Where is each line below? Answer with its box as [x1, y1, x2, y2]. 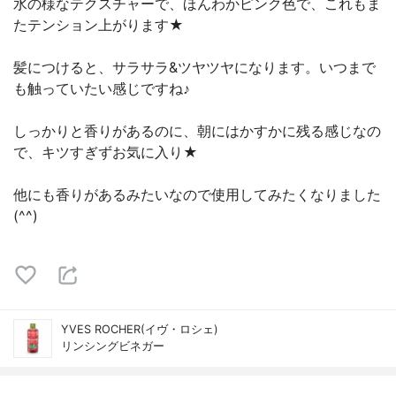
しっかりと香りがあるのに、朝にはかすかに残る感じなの [13, 122, 381, 140]
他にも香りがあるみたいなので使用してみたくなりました [13, 186, 381, 203]
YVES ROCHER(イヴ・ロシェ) [61, 323, 218, 336]
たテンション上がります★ [13, 16, 184, 34]
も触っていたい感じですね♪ [13, 80, 190, 97]
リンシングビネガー [61, 339, 164, 353]
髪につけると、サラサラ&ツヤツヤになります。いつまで [13, 58, 376, 76]
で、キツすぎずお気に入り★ [13, 143, 198, 161]
